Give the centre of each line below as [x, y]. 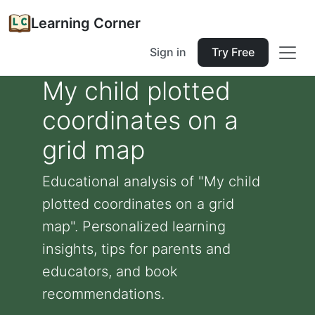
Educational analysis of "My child [151, 181]
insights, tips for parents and [136, 249]
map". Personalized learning [134, 226]
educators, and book [110, 271]
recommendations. [103, 294]
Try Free [233, 52]
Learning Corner [86, 23]
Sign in [168, 52]
